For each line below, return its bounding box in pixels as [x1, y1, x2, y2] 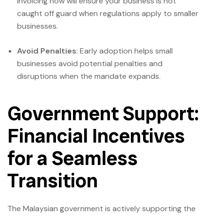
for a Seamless [7, 145, 138, 171]
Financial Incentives [7, 123, 185, 149]
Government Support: [7, 101, 199, 127]
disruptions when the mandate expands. [17, 71, 161, 82]
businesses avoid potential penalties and [17, 58, 163, 69]
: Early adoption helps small [76, 46, 173, 56]
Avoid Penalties [17, 46, 76, 56]
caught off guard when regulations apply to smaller [17, 8, 199, 19]
